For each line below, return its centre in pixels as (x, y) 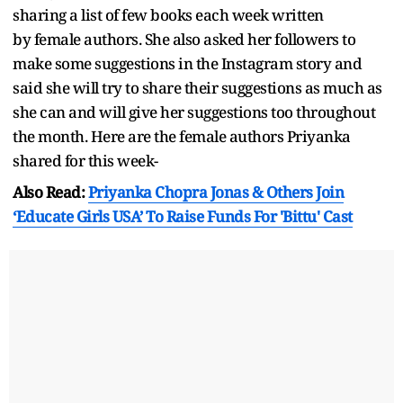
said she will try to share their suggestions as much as (197, 87)
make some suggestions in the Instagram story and (187, 63)
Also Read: (50, 192)
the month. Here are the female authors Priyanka (182, 136)
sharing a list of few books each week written (168, 14)
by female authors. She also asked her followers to (184, 39)
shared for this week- (85, 160)
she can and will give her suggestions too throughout (194, 112)
